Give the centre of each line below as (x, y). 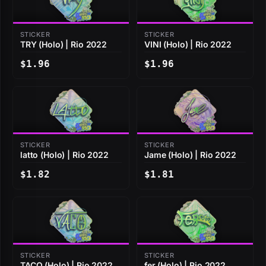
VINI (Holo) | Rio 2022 (188, 45)
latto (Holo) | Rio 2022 (64, 155)
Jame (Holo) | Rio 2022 (190, 155)
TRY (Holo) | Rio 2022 (64, 45)
